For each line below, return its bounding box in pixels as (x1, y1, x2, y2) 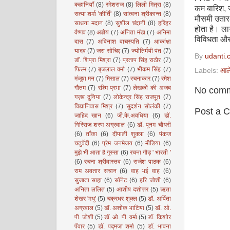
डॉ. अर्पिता (148, 195, 171, 202)
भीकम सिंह (137, 66, 161, 73)
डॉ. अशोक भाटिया (104, 204, 145, 212)
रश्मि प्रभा (98, 84, 121, 91)
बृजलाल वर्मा (98, 66, 125, 73)
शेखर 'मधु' (74, 195, 96, 202)
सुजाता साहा (74, 177, 102, 184)
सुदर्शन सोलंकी (126, 103, 160, 110)
